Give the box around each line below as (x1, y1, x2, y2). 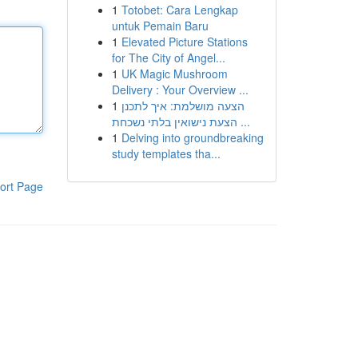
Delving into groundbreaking (121, 129, 264, 145)
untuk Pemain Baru (111, 18, 209, 34)
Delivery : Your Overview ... (111, 82, 249, 97)
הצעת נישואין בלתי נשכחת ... (237, 113, 250, 129)
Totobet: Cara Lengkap (121, 2, 238, 18)
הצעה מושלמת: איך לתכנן (121, 97, 245, 113)
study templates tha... (111, 145, 221, 161)
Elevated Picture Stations (121, 34, 248, 50)
